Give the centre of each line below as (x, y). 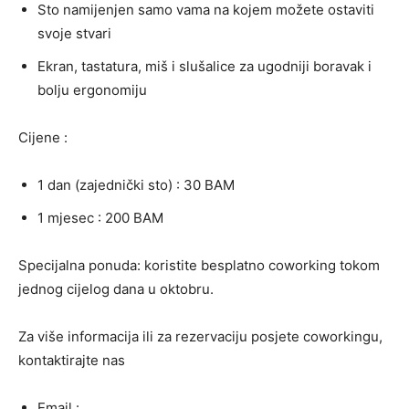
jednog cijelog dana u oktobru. (116, 288)
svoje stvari (74, 33)
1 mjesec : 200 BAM (100, 217)
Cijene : (43, 137)
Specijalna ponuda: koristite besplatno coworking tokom (199, 265)
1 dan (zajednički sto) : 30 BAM (136, 184)
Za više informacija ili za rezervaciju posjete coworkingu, (200, 336)
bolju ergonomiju (92, 89)
